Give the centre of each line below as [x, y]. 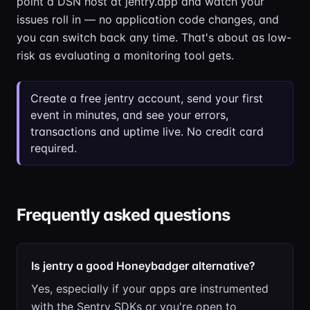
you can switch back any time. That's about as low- [154, 37]
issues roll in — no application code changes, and [148, 19]
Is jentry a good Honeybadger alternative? [143, 266]
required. [54, 148]
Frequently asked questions [124, 215]
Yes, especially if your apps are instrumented [150, 289]
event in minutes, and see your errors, [129, 115]
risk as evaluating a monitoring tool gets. [125, 55]
